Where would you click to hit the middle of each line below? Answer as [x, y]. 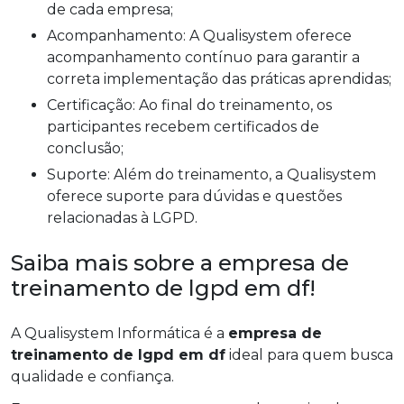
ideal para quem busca [309, 355]
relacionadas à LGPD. [122, 218]
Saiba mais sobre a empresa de [180, 263]
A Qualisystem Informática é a [119, 334]
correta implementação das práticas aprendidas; [219, 79]
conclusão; [85, 149]
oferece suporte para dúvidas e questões [194, 197]
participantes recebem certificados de [183, 127]
